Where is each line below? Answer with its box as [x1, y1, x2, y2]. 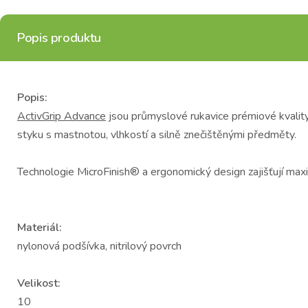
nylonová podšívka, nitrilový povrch [17, 239, 181, 254]
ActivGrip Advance [17, 109, 106, 124]
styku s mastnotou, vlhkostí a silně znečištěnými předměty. [17, 127, 296, 142]
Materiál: [17, 220, 62, 235]
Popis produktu [17, 30, 101, 46]
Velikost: [17, 276, 60, 291]
